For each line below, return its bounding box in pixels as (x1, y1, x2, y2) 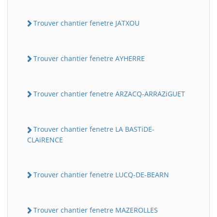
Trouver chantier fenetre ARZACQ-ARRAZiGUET (33, 89, 185, 99)
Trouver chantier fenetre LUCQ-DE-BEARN (33, 170, 169, 179)
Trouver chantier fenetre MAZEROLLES (33, 205, 158, 215)
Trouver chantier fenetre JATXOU (33, 18, 139, 28)
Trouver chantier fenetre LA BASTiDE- (33, 124, 155, 134)
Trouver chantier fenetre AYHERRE (33, 53, 145, 63)
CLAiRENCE (27, 135, 63, 144)
